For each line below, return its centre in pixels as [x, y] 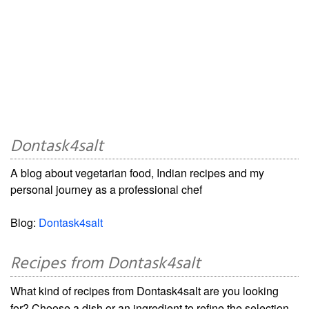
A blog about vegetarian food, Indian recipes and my [137, 173]
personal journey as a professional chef [106, 189]
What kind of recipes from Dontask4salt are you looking [144, 291]
